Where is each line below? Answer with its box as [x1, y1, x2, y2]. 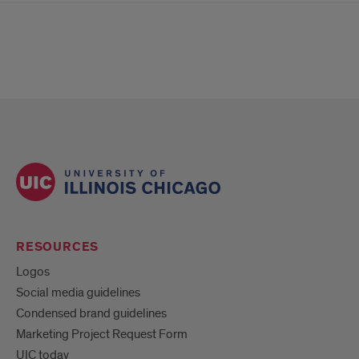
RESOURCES [16, 239, 99, 256]
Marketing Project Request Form [16, 326, 188, 343]
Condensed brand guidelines [16, 305, 167, 322]
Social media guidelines [16, 284, 140, 301]
